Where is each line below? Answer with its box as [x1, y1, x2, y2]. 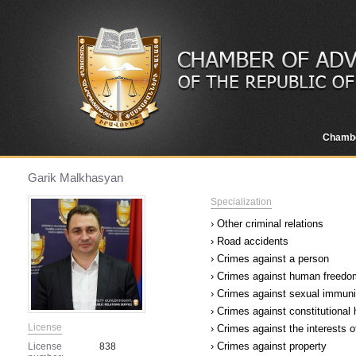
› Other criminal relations [211, 218, 323, 230]
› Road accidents [211, 235, 288, 247]
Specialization [211, 196, 272, 207]
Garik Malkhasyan [28, 171, 123, 184]
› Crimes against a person [211, 253, 329, 265]
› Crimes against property [211, 340, 327, 352]
